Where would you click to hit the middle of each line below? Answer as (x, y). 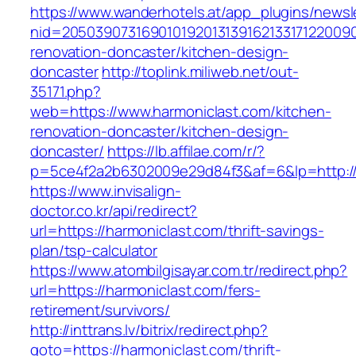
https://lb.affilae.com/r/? (186, 151)
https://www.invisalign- (106, 191)
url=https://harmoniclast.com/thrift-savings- (177, 231)
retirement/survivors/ (100, 310)
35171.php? (66, 92)
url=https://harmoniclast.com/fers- (145, 290)
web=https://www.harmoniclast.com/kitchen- (181, 112)
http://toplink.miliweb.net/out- (200, 72)
